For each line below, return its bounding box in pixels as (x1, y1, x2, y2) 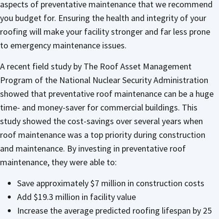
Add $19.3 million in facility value (17, 191, 138, 202)
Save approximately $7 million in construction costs (17, 177, 204, 189)
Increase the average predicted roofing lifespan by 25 (17, 204, 212, 216)
